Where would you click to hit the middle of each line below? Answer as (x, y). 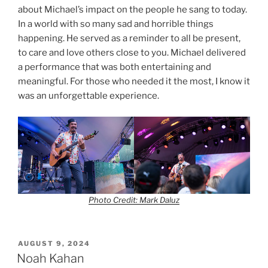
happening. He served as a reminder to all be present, (129, 39)
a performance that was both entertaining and (115, 67)
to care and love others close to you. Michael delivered (132, 53)
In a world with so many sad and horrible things (116, 24)
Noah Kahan (51, 259)
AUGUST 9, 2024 (54, 243)
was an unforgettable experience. (89, 96)
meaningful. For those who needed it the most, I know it (134, 82)
